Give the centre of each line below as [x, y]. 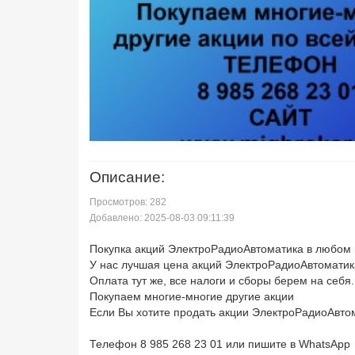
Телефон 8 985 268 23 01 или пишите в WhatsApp [220, 344]
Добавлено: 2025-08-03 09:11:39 [162, 218]
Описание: [127, 177]
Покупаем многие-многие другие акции [192, 296]
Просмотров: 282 [128, 202]
